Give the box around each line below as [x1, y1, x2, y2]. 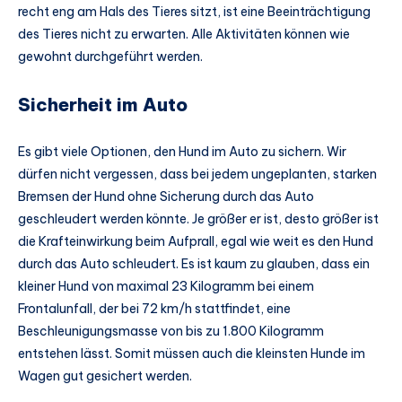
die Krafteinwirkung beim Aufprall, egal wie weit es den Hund [18, 232, 373, 249]
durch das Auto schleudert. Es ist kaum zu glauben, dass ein [18, 255, 370, 272]
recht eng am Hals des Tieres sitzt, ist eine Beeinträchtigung [18, 4, 371, 21]
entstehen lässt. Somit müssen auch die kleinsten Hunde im [18, 345, 365, 362]
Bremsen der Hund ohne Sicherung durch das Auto [18, 188, 314, 205]
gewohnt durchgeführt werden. [18, 48, 203, 66]
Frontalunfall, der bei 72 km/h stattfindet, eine [18, 300, 291, 317]
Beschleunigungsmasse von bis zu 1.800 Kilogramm [18, 322, 324, 339]
